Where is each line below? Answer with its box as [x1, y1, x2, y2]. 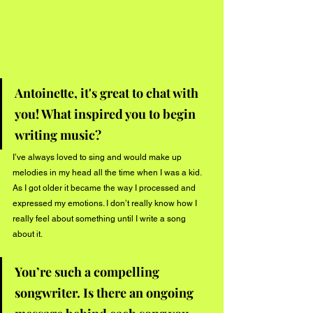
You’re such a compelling [15, 263, 162, 280]
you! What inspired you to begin [15, 105, 198, 122]
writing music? [15, 126, 104, 143]
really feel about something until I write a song [13, 213, 188, 224]
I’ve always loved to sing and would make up [13, 152, 184, 162]
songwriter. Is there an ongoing [15, 284, 196, 301]
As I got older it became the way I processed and [13, 182, 198, 193]
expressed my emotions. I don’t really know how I [13, 198, 199, 208]
